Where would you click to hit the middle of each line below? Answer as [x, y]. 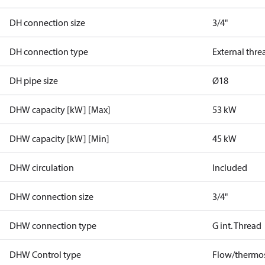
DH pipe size [34, 80]
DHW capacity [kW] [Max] [60, 109]
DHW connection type [53, 225]
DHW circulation [42, 167]
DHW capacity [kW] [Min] [59, 138]
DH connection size [47, 22]
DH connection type [49, 51]
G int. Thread [237, 225]
